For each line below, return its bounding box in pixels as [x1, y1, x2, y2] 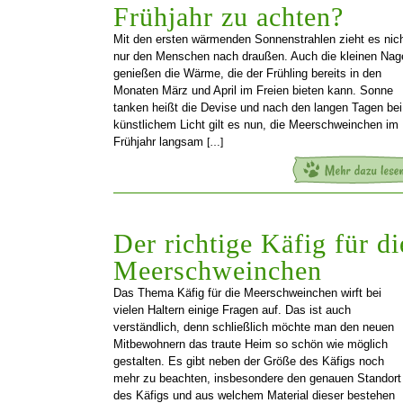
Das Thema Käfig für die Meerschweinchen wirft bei [113, 285, 381, 300]
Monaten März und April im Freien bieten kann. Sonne [113, 83, 393, 97]
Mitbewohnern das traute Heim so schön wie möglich [113, 336, 388, 351]
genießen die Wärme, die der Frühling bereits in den [113, 66, 381, 80]
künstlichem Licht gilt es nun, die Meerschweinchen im [113, 117, 399, 131]
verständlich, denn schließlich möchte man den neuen [113, 319, 394, 334]
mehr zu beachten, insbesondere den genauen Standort [113, 371, 401, 385]
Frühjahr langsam [113, 134, 207, 148]
